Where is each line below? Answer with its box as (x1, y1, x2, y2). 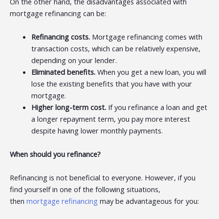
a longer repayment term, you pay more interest (31, 114, 190, 124)
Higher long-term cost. (31, 102, 108, 112)
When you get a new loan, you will (97, 67, 206, 77)
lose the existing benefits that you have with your (31, 79, 192, 89)
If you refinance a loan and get (108, 102, 207, 112)
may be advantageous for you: (98, 196, 199, 206)
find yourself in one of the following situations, (10, 184, 160, 195)
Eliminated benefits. (31, 67, 97, 77)
